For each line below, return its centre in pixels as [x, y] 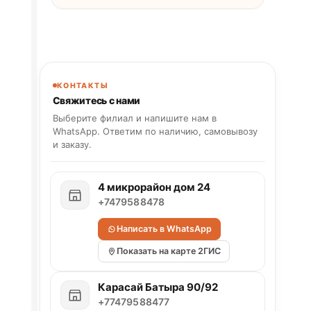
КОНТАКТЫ [83, 85]
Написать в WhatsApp [164, 228]
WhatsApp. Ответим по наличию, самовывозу [155, 131]
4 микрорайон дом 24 [154, 187]
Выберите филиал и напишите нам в [134, 118]
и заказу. [72, 144]
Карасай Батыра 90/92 [158, 287]
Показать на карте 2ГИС [168, 251]
